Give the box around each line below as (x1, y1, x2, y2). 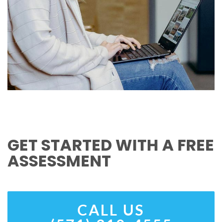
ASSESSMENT (7, 149, 111, 172)
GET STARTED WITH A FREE (7, 133, 214, 156)
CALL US (77, 200, 145, 219)
